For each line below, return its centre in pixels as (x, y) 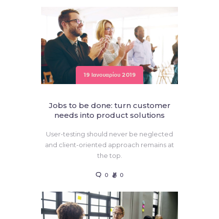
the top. (109, 155)
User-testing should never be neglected (109, 134)
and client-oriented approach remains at (109, 144)
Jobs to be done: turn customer (109, 105)
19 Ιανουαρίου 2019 (109, 75)
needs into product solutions (109, 115)
